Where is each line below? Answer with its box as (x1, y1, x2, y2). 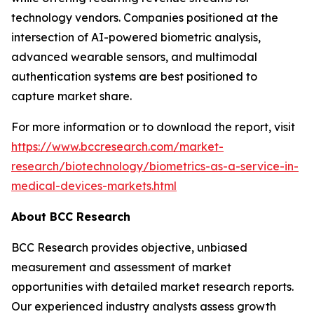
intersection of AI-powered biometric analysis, (11, 30, 261, 44)
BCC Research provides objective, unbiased (11, 240, 247, 254)
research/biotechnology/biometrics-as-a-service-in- (11, 159, 299, 173)
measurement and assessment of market (11, 260, 231, 274)
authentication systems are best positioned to (11, 69, 257, 83)
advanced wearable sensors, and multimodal (11, 50, 257, 64)
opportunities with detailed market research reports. (11, 280, 294, 294)
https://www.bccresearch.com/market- (11, 139, 224, 153)
